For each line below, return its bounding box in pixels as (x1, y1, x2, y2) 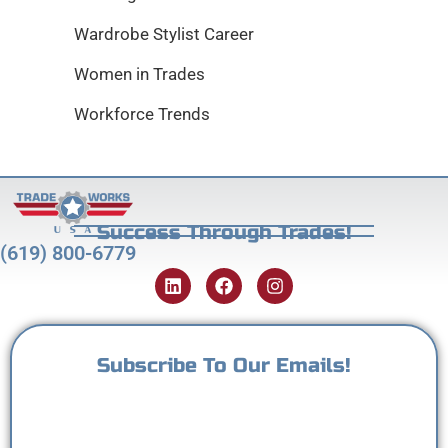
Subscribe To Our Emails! (97, 352, 351, 378)
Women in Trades (74, 64, 205, 84)
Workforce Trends (74, 104, 210, 124)
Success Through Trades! (96, 220, 352, 246)
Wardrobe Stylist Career (74, 24, 254, 44)
